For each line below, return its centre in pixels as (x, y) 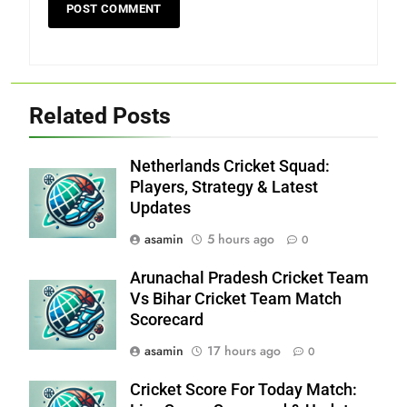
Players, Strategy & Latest (224, 187)
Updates (160, 208)
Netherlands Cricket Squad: (230, 166)
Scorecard (167, 319)
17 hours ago (244, 350)
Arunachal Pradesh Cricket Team (249, 278)
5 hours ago (241, 238)
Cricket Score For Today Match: (243, 389)
